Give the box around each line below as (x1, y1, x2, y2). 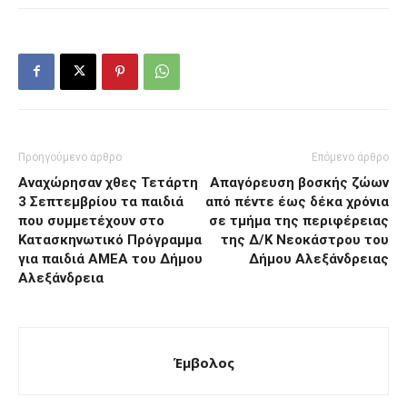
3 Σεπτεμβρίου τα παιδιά (18, 193, 184, 210)
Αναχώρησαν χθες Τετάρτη (18, 174, 198, 191)
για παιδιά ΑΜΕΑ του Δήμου (18, 250, 203, 267)
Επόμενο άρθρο (312, 150, 389, 164)
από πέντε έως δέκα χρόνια (205, 193, 389, 210)
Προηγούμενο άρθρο (18, 150, 122, 164)
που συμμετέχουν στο (18, 212, 164, 229)
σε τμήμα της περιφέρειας (209, 212, 389, 229)
